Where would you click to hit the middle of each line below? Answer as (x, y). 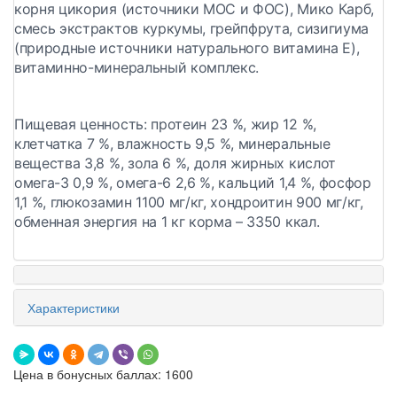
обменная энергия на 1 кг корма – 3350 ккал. (167, 222)
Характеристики (74, 308)
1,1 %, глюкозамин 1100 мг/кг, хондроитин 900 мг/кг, (189, 202)
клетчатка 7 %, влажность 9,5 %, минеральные (172, 144)
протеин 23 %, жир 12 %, (231, 125)
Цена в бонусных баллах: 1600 (103, 374)
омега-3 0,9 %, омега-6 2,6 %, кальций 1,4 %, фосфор (193, 183)
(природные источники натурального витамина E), (187, 48)
